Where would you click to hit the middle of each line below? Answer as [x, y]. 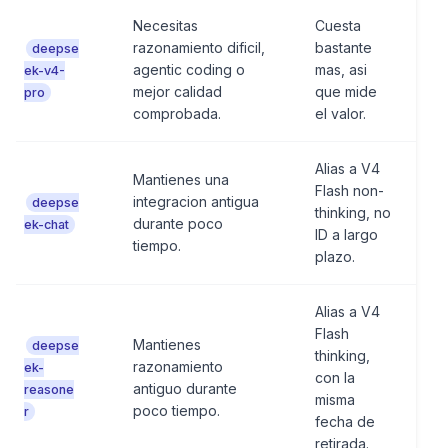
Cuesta [338, 25]
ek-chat [46, 224]
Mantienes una [181, 179]
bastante [343, 47]
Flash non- [349, 190]
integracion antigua [196, 201]
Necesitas [165, 25]
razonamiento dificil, [199, 47]
